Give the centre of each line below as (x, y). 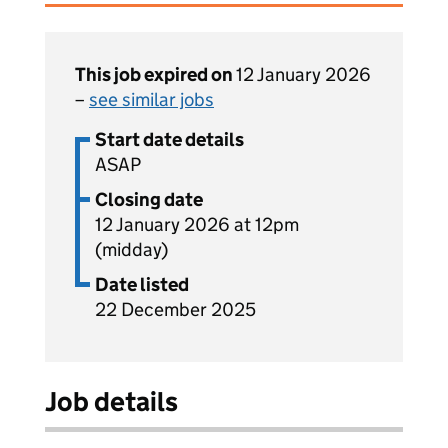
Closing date (149, 199)
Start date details (169, 139)
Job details (111, 401)
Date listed (142, 284)
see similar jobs (151, 99)
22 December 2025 (175, 309)
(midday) (131, 249)
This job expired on (155, 74)
